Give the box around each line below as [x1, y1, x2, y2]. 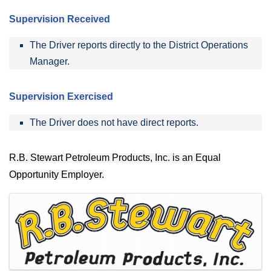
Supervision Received [9, 13, 110, 24]
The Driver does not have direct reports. [30, 117, 198, 128]
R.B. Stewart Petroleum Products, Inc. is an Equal [9, 152, 221, 163]
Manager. [30, 56, 70, 67]
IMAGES [8, 194, 95, 216]
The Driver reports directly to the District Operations [30, 39, 248, 50]
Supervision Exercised [9, 91, 113, 102]
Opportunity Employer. [9, 169, 104, 180]
